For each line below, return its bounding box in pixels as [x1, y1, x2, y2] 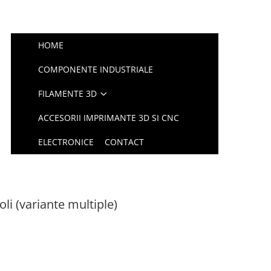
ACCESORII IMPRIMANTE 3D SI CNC [38, 112, 180, 123]
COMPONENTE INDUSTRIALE [38, 64, 154, 75]
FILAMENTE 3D [38, 88, 97, 99]
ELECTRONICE [38, 136, 94, 148]
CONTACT [105, 136, 145, 148]
